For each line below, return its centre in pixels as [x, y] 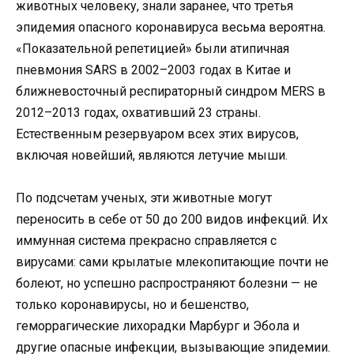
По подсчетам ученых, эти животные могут [144, 198]
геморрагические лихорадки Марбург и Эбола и [158, 326]
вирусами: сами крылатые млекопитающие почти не [172, 262]
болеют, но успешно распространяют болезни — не [167, 284]
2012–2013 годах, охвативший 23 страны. [138, 113]
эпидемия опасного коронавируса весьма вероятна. [171, 28]
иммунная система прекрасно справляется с [146, 241]
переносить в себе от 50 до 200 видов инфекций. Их [172, 220]
